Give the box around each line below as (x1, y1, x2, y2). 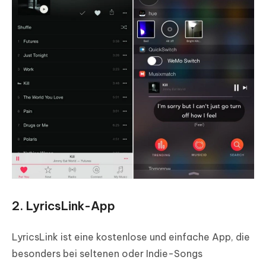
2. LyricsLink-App (12, 198, 115, 213)
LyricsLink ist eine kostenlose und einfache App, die (12, 230, 250, 243)
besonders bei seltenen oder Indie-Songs (12, 247, 202, 259)
